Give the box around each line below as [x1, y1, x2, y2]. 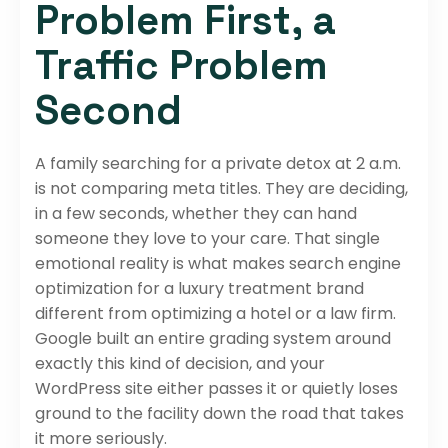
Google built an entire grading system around [35, 326, 391, 350]
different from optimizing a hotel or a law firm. [35, 301, 396, 325]
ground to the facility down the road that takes [35, 401, 404, 425]
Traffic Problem [35, 39, 328, 91]
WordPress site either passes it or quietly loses [35, 376, 398, 400]
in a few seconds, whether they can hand [35, 201, 357, 225]
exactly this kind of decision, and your [35, 351, 325, 375]
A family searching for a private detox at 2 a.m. [35, 151, 401, 175]
